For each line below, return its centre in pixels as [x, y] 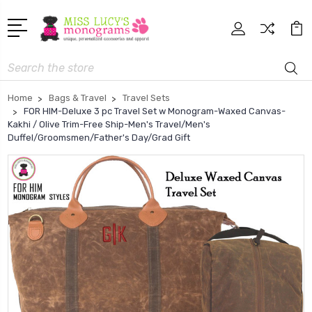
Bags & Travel [78, 98]
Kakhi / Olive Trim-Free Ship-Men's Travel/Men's [109, 125]
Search [24, 64]
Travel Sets [146, 98]
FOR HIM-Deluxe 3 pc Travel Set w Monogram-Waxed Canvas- [155, 111]
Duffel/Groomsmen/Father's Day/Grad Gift [99, 138]
